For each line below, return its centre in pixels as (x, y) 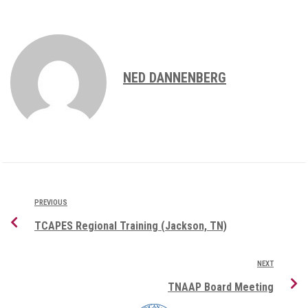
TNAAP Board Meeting (221, 287)
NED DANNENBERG (175, 78)
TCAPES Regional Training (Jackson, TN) (131, 226)
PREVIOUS (51, 203)
